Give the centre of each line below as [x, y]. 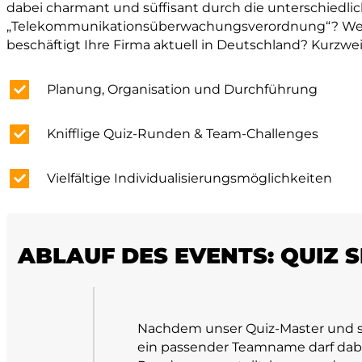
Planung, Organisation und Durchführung [183, 89]
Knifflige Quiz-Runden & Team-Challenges [183, 134]
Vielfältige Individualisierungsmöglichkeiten [190, 178]
